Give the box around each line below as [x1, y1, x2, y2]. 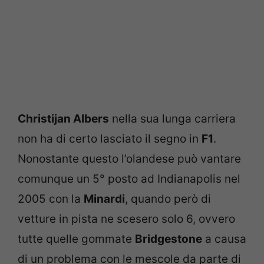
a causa [202, 232, 246, 246]
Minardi [84, 192, 125, 206]
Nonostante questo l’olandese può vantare [18, 151, 241, 166]
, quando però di [125, 192, 211, 206]
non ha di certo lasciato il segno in [18, 131, 202, 146]
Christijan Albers [18, 111, 109, 126]
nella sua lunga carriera [109, 111, 236, 126]
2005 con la [18, 192, 84, 206]
